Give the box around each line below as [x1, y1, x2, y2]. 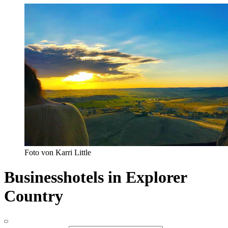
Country [4, 187, 63, 206]
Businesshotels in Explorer [4, 168, 187, 187]
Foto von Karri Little [24, 148, 91, 157]
